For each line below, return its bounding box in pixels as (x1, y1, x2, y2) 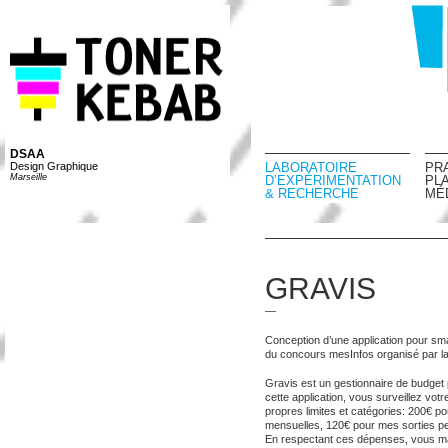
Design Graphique (10, 160, 98, 172)
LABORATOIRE (265, 160, 357, 175)
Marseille (10, 172, 47, 182)
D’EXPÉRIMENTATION (265, 173, 401, 188)
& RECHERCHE (265, 186, 359, 201)
